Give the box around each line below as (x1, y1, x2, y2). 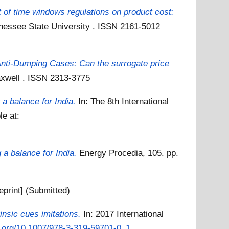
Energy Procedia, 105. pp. (79, 147, 179, 158)
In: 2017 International (83, 208, 164, 219)
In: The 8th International (78, 96, 169, 106)
